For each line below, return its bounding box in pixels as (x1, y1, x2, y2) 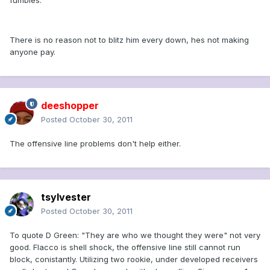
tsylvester (41, 191, 91, 204)
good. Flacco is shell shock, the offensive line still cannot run (10, 242, 240, 253)
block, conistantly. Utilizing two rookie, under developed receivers (10, 254, 258, 265)
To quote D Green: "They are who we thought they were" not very (10, 230, 260, 240)
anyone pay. (10, 47, 55, 57)
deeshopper (41, 99, 99, 112)
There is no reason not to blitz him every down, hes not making (10, 35, 249, 45)
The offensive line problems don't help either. (10, 139, 181, 149)
